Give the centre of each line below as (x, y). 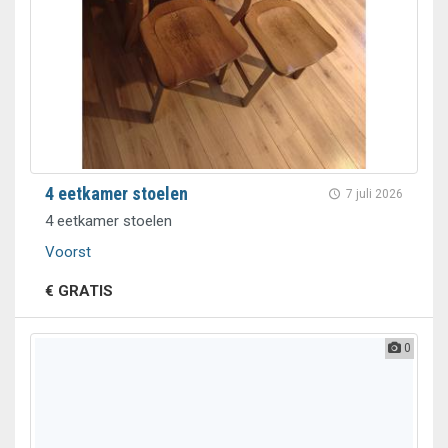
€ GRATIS (79, 291)
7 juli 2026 (374, 194)
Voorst (68, 252)
